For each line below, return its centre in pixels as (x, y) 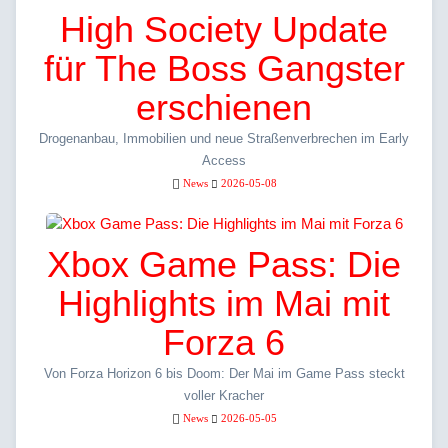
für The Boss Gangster (224, 69)
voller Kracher (224, 396)
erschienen (224, 108)
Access (224, 161)
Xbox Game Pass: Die (224, 265)
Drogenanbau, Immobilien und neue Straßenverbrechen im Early (224, 139)
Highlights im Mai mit (224, 304)
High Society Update (224, 30)
